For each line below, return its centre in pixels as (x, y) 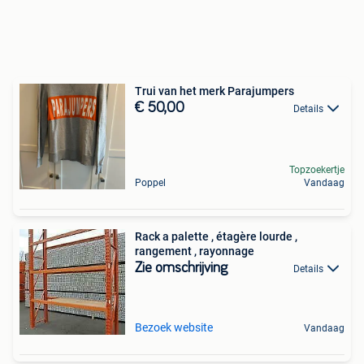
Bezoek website (174, 327)
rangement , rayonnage (195, 251)
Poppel (150, 182)
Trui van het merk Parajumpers (214, 91)
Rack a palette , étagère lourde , (216, 236)
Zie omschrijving (181, 268)
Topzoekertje (317, 169)
